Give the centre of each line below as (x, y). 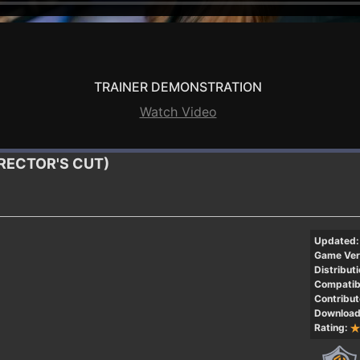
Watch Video (178, 111)
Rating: (331, 327)
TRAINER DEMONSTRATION (178, 86)
